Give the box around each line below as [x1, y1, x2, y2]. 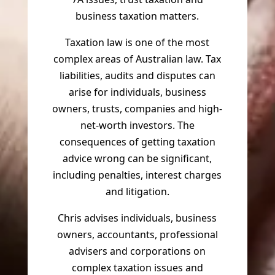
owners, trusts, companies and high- [52, 102, 223, 116]
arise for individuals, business [68, 85, 206, 99]
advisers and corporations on [69, 244, 206, 258]
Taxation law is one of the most [65, 36, 210, 50]
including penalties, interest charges [53, 168, 222, 182]
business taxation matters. [76, 9, 199, 23]
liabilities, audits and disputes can [59, 69, 215, 83]
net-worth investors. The [80, 118, 195, 133]
